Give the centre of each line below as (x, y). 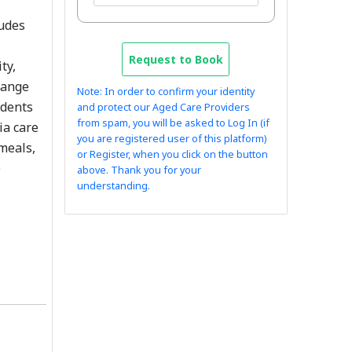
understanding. (114, 185)
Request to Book (176, 59)
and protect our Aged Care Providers (164, 107)
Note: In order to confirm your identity (166, 91)
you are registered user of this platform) (172, 138)
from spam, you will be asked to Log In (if (174, 123)
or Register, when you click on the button (173, 154)
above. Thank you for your (139, 170)
